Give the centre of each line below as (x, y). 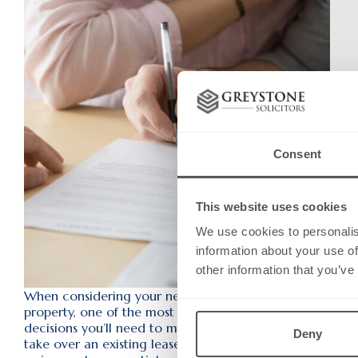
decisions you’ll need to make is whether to (151, 327)
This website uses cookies (271, 206)
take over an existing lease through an (137, 343)
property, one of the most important (130, 311)
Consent (297, 154)
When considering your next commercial (145, 295)
